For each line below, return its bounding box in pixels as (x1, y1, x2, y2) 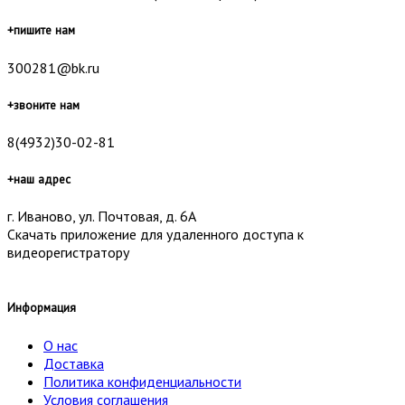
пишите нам (14, 22, 75, 39)
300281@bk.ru (7, 58, 99, 77)
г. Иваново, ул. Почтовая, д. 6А (7, 207, 196, 226)
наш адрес (14, 171, 71, 188)
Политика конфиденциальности (43, 372, 241, 391)
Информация (7, 299, 76, 316)
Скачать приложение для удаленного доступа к (7, 225, 304, 244)
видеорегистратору (7, 243, 129, 262)
